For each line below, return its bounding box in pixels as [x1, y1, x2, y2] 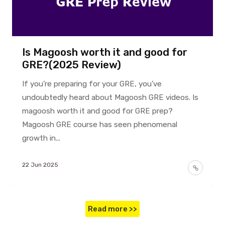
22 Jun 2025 [22, 161, 58, 169]
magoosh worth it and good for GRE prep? [22, 106, 173, 116]
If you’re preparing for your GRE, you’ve [22, 79, 162, 89]
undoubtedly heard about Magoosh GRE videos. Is [22, 93, 198, 102]
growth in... [22, 134, 60, 143]
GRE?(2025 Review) [22, 59, 121, 71]
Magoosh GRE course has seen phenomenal [22, 120, 177, 130]
